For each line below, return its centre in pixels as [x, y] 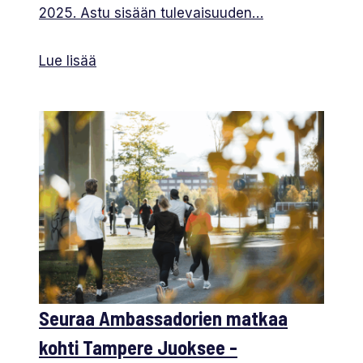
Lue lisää [68, 61]
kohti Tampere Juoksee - [138, 348]
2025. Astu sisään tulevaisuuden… [151, 13]
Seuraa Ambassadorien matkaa [163, 318]
